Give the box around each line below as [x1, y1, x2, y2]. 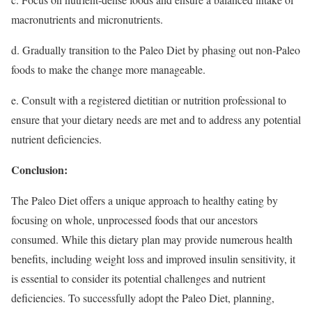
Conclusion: [11, 161, 68, 178]
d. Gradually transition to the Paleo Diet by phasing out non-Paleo [11, 42, 300, 57]
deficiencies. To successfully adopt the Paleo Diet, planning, [11, 290, 274, 305]
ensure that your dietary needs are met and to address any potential [11, 111, 301, 127]
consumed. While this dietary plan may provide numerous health [11, 231, 292, 247]
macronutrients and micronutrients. [11, 11, 163, 26]
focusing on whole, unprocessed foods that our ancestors [11, 212, 258, 227]
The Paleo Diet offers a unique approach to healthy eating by [11, 192, 278, 208]
